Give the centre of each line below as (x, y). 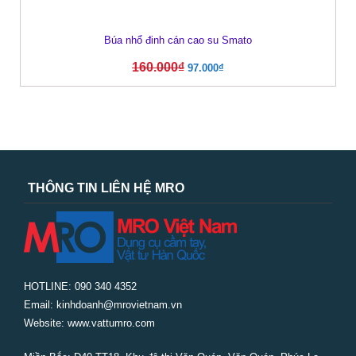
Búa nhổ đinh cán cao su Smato (178, 41)
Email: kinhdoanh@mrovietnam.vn (103, 305)
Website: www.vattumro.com (89, 323)
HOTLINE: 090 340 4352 (80, 287)
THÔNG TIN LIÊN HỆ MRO (106, 188)
